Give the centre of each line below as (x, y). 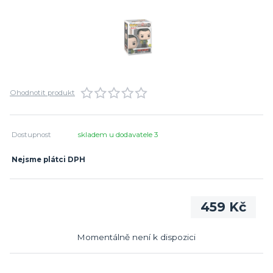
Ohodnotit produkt (42, 93)
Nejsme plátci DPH (49, 160)
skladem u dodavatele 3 (119, 135)
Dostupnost (32, 135)
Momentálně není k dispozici (136, 237)
